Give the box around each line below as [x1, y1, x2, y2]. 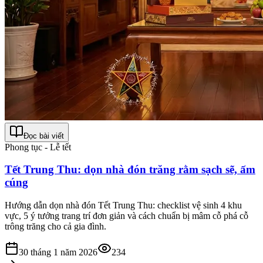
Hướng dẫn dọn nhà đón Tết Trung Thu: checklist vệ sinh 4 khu [5, 200, 242, 211]
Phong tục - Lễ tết [5, 141, 71, 152]
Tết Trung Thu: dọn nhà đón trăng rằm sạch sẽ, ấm [5, 163, 255, 176]
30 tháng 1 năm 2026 [19, 247, 97, 258]
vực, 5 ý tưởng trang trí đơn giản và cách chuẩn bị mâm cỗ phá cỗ [5, 211, 248, 221]
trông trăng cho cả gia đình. [5, 221, 106, 232]
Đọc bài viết [23, 131, 64, 140]
